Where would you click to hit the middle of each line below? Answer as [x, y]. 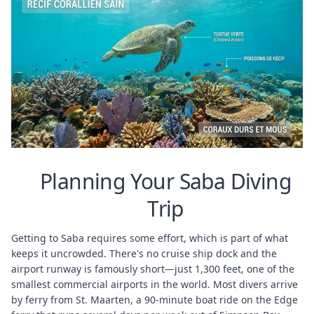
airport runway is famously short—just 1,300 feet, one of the [153, 268]
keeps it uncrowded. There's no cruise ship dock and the [144, 253]
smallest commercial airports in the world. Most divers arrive [155, 284]
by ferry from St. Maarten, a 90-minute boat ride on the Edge [155, 299]
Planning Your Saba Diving [165, 181]
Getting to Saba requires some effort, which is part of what [150, 238]
